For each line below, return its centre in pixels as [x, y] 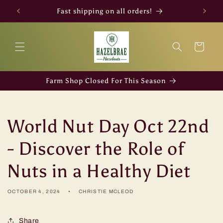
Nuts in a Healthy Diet [99, 171]
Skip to [28, 7]
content [28, 16]
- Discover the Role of [96, 149]
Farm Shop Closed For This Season [106, 81]
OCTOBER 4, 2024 [34, 192]
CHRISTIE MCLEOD [106, 192]
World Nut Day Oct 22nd [109, 127]
